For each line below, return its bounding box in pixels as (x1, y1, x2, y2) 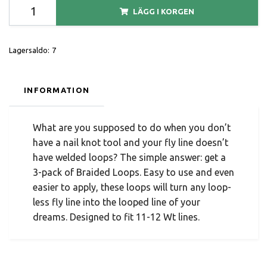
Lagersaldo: (9, 46, 49, 55)
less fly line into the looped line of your (33, 197, 200, 208)
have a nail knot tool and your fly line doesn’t (33, 137, 228, 148)
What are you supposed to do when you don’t (33, 122, 231, 133)
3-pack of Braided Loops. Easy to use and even (33, 167, 234, 178)
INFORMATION (24, 86, 90, 95)
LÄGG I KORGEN (133, 7, 194, 16)
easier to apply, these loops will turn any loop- (33, 182, 231, 193)
